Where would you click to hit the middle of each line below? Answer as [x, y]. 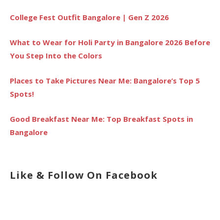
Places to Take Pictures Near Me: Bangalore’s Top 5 [105, 81]
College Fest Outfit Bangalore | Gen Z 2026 [89, 17]
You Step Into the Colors [56, 56]
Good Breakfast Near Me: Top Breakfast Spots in [101, 119]
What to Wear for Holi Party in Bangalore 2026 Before [110, 42]
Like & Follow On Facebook [84, 175]
